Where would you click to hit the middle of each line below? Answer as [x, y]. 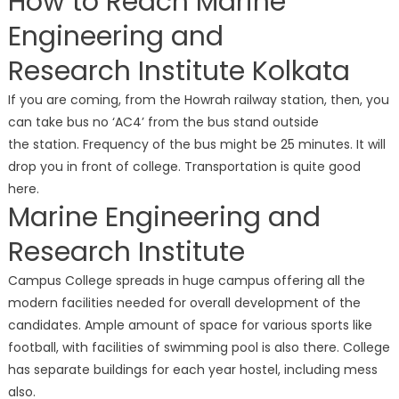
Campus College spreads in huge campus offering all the [186, 280]
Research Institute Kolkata [179, 71]
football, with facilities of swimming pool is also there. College [199, 347]
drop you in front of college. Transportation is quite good [184, 166]
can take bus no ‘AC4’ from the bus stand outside [163, 122]
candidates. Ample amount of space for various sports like [190, 325]
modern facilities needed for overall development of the [184, 302]
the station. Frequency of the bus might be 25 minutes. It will [196, 144]
